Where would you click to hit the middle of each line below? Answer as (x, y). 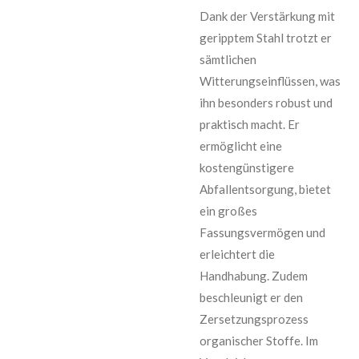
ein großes (228, 211)
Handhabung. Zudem (254, 276)
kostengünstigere (247, 168)
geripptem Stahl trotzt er (266, 38)
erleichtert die (237, 254)
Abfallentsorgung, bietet (265, 190)
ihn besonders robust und (266, 103)
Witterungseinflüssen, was (270, 81)
